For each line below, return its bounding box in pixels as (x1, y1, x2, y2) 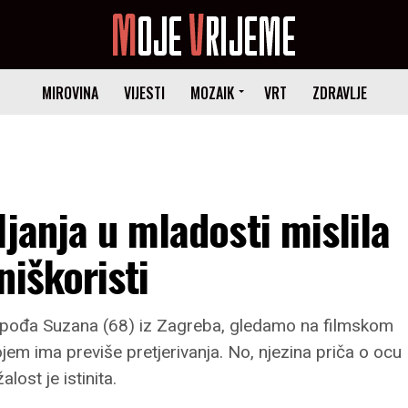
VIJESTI (123, 82, 165, 104)
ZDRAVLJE (311, 82, 367, 104)
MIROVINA (41, 82, 98, 104)
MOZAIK (189, 82, 234, 104)
